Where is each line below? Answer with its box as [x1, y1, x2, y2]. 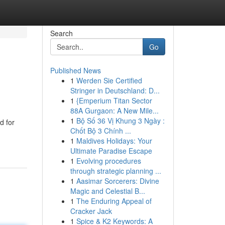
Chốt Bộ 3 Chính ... [70, 126, 131, 136]
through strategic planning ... [70, 166, 161, 176]
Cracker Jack [70, 206, 112, 216]
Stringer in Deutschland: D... [70, 85, 160, 95]
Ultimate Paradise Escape [70, 146, 152, 156]
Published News [50, 65, 101, 75]
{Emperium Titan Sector [76, 95, 152, 105]
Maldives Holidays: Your [76, 136, 152, 146]
